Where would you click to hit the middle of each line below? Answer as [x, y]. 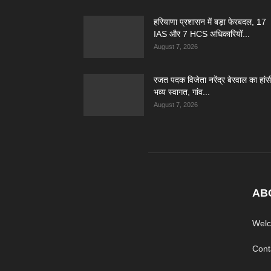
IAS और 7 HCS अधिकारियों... [202, 34]
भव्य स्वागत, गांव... [182, 92]
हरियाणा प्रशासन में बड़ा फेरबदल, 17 [210, 22]
